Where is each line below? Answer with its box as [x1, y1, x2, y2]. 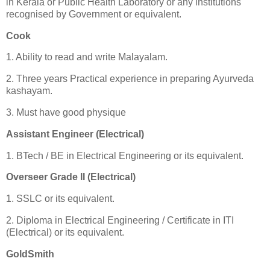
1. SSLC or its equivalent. [6, 193, 115, 204]
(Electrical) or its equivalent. [6, 227, 124, 238]
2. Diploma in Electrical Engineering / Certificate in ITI [6, 215, 234, 226]
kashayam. [6, 86, 52, 96]
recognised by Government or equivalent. [6, 8, 181, 19]
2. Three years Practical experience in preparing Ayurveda [6, 74, 254, 84]
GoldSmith [6, 248, 54, 259]
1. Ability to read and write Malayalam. [6, 52, 168, 63]
